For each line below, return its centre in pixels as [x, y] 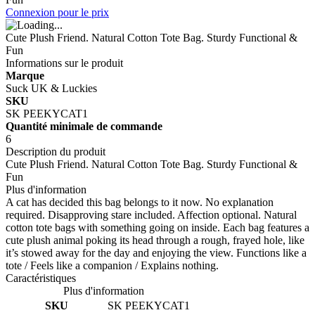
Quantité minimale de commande [84, 126]
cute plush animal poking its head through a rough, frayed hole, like [155, 240]
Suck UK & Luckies [51, 88]
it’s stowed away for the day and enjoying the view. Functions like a [156, 252]
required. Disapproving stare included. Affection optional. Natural [151, 214]
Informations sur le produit [64, 63]
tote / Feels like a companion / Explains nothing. [112, 265]
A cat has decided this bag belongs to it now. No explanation [140, 202]
